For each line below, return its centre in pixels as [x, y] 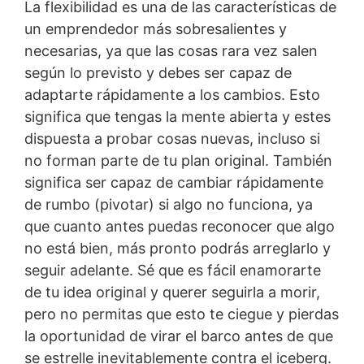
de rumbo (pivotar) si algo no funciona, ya [169, 205]
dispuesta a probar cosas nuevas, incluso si [172, 139]
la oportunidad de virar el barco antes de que [179, 336]
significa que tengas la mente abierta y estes [178, 117]
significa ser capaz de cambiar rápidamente [174, 183]
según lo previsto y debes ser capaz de [158, 73]
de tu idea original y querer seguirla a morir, [172, 292]
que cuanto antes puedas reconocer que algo [180, 227]
